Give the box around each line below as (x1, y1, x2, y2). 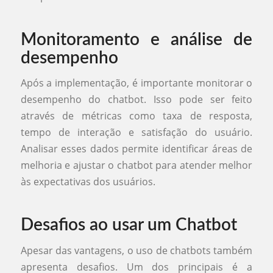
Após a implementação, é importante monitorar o (20, 76, 253, 90)
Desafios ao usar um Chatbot (20, 216, 237, 234)
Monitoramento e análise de (20, 30, 253, 48)
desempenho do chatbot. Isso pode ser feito (20, 93, 253, 107)
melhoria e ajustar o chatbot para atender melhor (20, 158, 253, 172)
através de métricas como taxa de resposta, (20, 109, 253, 123)
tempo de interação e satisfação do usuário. (20, 126, 253, 140)
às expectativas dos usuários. (20, 175, 155, 189)
